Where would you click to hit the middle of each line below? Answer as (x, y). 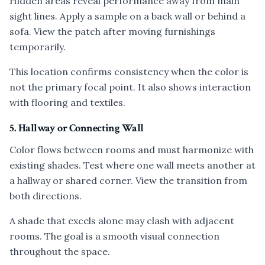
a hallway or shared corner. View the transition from (128, 180)
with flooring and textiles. (67, 102)
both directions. (46, 196)
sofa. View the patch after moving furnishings (112, 31)
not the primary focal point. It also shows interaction (130, 87)
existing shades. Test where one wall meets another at (132, 165)
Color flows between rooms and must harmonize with (132, 150)
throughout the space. (60, 251)
